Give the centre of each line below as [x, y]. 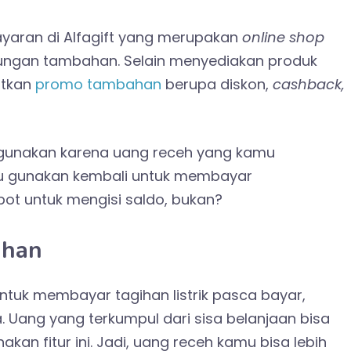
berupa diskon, [217, 85]
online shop [283, 38]
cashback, [309, 85]
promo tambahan [98, 85]
